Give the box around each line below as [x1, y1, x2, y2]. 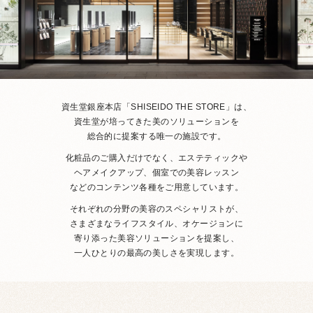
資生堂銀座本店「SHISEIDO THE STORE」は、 [61, 101, 252, 112]
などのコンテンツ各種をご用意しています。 [69, 182, 244, 192]
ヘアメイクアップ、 [74, 167, 152, 177]
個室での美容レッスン [152, 167, 239, 177]
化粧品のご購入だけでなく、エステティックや [65, 152, 248, 163]
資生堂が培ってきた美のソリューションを [74, 116, 239, 126]
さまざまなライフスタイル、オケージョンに [69, 218, 244, 228]
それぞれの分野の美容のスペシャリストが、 [69, 203, 244, 214]
